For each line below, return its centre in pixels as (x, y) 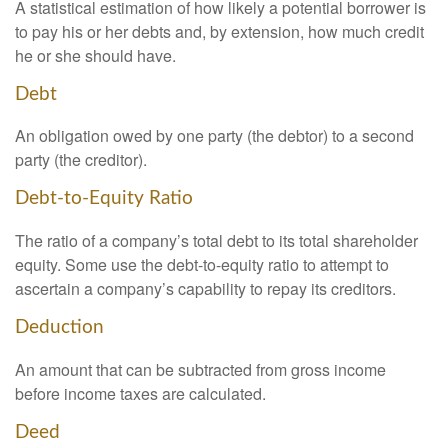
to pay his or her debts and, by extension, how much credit (219, 31)
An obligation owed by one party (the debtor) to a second (214, 136)
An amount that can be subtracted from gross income (200, 369)
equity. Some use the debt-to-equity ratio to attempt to (202, 264)
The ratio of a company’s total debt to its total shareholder (216, 240)
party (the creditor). (81, 160)
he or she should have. (95, 55)
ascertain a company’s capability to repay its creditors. (205, 288)
